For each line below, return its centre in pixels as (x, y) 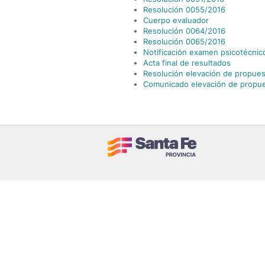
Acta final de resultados (187, 63)
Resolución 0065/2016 (184, 41)
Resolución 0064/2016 (184, 31)
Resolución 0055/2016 (184, 9)
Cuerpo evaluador (176, 20)
